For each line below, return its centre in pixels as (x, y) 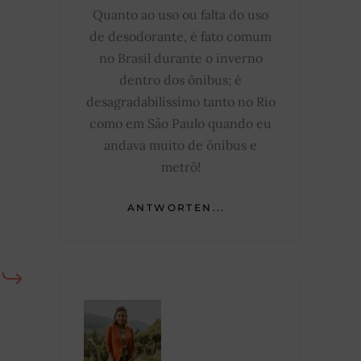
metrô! (180, 166)
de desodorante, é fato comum (180, 36)
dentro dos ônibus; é (180, 79)
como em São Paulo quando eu (180, 123)
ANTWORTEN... (176, 207)
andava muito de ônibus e (180, 145)
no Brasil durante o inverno (180, 58)
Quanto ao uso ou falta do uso (180, 14)
